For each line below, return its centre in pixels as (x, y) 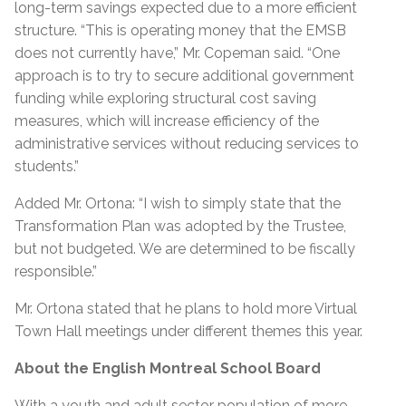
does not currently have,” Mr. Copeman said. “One (177, 53)
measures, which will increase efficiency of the (167, 121)
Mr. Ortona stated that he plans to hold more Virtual (186, 308)
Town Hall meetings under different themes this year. (188, 331)
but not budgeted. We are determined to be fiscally (185, 248)
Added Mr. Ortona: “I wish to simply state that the (178, 203)
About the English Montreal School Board (168, 368)
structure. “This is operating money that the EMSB (180, 30)
